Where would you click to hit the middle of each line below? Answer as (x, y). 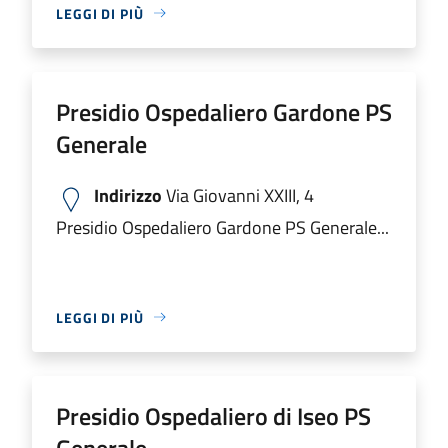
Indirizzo (128, 195)
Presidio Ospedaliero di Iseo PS (213, 415)
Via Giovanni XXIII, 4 (238, 195)
